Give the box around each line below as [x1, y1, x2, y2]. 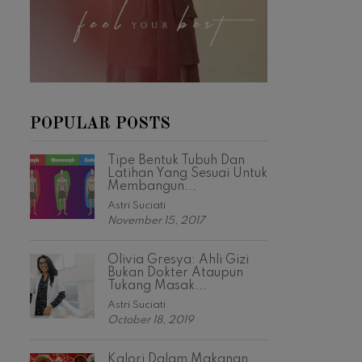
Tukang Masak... [107, 280, 207, 293]
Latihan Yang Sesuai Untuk [107, 167, 267, 181]
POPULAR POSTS [30, 116, 170, 133]
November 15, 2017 [107, 216, 205, 227]
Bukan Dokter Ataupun [107, 267, 243, 280]
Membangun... [107, 180, 196, 194]
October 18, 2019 [107, 315, 194, 326]
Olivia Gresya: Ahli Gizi [107, 254, 249, 267]
